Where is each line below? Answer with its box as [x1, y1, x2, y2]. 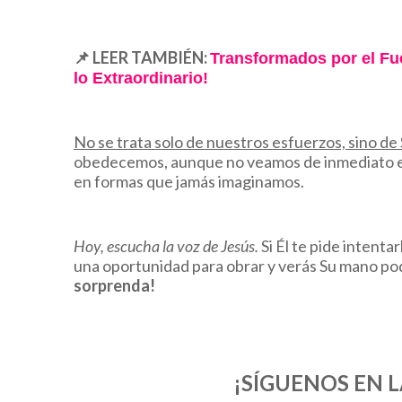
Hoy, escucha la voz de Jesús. [74, 236, 258, 257]
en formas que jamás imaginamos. [74, 171, 304, 192]
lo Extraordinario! [74, 69, 208, 88]
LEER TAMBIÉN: [92, 48, 210, 68]
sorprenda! [74, 275, 155, 296]
